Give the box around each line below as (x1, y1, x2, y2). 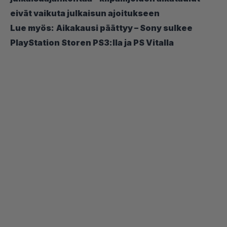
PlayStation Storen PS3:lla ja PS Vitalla (10, 37, 174, 48)
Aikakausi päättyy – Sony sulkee (56, 22, 193, 33)
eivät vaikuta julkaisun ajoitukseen (10, 8, 160, 18)
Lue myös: (10, 22, 54, 33)
